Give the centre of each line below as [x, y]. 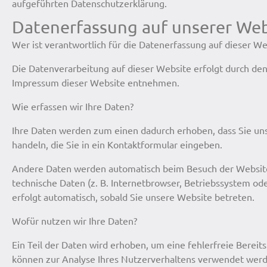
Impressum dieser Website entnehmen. [96, 83]
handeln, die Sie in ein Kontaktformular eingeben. [117, 145]
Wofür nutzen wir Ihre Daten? [74, 221]
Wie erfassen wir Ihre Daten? [73, 106]
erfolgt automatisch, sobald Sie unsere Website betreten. [133, 197]
